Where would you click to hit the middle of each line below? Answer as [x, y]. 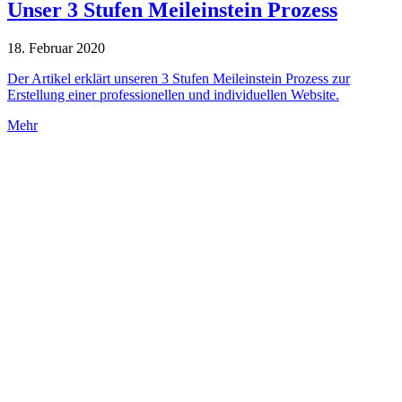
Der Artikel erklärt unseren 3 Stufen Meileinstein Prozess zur [179, 78]
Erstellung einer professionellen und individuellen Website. [173, 94]
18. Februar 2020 [56, 48]
